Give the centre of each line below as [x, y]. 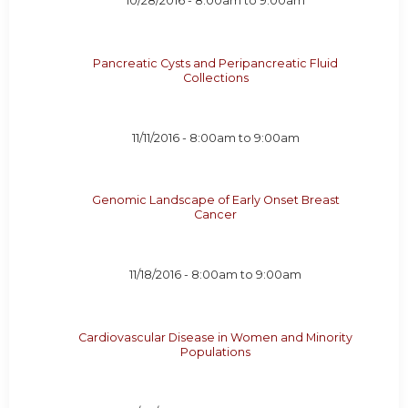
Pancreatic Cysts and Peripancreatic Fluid [216, 63]
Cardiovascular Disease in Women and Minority [216, 337]
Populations [216, 352]
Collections [215, 77]
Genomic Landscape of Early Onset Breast [215, 200]
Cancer [216, 215]
